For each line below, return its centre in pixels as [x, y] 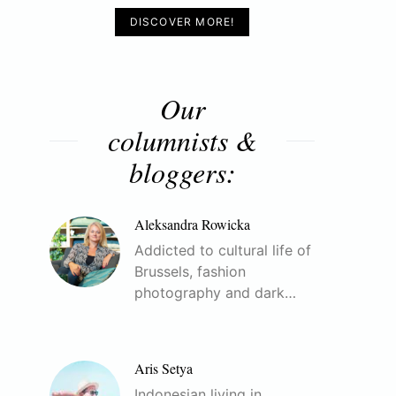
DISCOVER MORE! [182, 22]
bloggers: [182, 172]
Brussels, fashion [190, 271]
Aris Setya [164, 368]
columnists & [182, 140]
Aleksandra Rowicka [192, 224]
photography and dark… [215, 293]
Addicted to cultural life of [223, 250]
